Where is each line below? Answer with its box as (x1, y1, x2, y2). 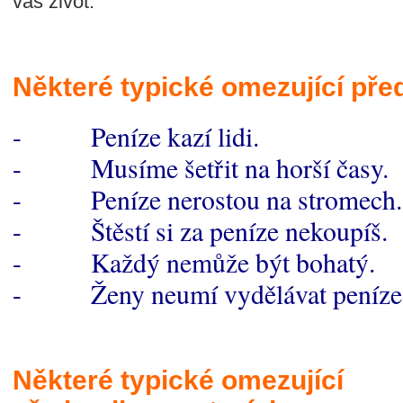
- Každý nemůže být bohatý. (13, 245, 375, 280)
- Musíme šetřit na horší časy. (13, 150, 389, 185)
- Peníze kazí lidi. (13, 119, 259, 154)
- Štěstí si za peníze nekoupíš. (13, 213, 388, 248)
